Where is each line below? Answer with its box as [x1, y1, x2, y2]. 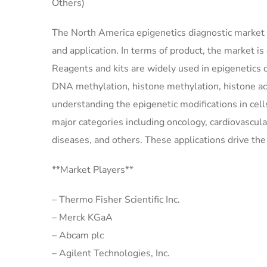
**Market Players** [52, 163, 133, 177]
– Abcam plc [52, 229, 104, 243]
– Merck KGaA [52, 211, 113, 225]
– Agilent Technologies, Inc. [52, 247, 170, 260]
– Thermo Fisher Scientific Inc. [52, 193, 180, 207]
